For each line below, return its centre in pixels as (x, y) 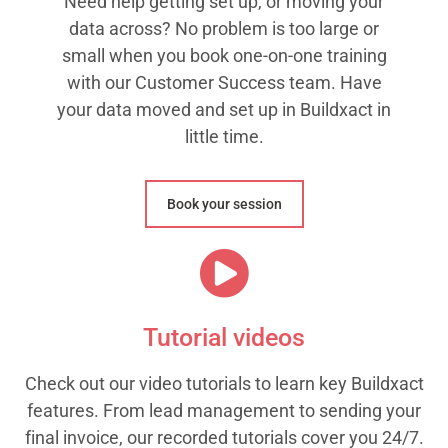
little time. (224, 136)
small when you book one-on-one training (224, 55)
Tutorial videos (224, 337)
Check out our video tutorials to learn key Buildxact (224, 383)
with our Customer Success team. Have (224, 82)
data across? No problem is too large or (224, 28)
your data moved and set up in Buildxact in (224, 109)
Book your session (224, 203)
